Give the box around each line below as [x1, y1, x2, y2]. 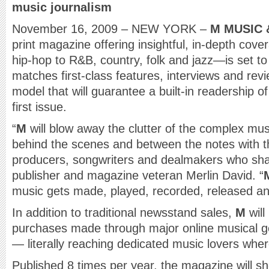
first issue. [12, 100, 67, 113]
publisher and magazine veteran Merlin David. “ [12, 169, 264, 182]
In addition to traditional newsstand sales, [12, 206, 235, 219]
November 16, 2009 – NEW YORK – [12, 22, 210, 35]
